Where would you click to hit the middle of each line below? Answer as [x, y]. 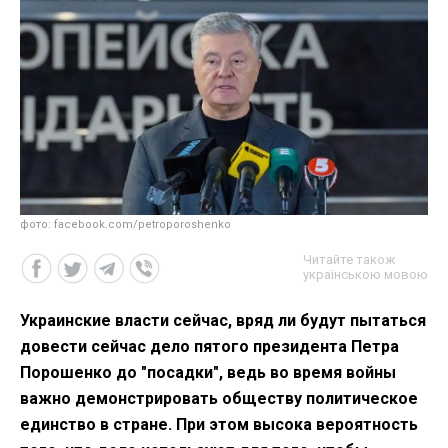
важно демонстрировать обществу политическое [219, 399]
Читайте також [349, 260]
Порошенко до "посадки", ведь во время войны [208, 373]
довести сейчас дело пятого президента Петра [209, 347]
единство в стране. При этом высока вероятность [219, 425]
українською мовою [365, 275]
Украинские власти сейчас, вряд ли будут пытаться [223, 321]
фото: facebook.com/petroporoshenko [125, 225]
